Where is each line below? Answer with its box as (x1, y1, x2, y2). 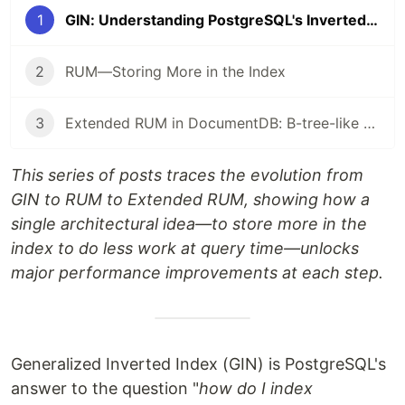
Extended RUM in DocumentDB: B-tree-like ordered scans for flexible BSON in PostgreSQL (363, 114, 375, 132)
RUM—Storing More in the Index (65, 62, 286, 80)
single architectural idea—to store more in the (11, 214, 367, 233)
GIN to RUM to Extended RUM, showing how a (11, 190, 370, 209)
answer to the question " (11, 379, 199, 398)
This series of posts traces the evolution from (11, 165, 363, 184)
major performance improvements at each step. (11, 263, 383, 282)
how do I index (199, 379, 313, 398)
